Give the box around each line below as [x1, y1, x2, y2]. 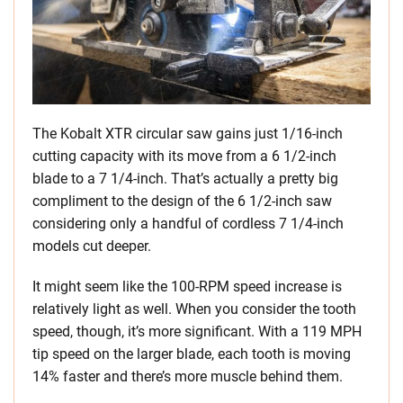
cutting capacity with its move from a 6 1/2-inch [32, 148, 336, 166]
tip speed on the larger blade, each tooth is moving [32, 345, 351, 363]
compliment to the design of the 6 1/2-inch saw [32, 193, 332, 210]
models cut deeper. [32, 237, 151, 255]
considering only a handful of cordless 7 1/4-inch [32, 215, 344, 233]
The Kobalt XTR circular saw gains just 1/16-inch [32, 125, 343, 143]
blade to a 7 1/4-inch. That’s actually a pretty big [32, 170, 338, 188]
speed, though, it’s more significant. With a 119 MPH [32, 323, 362, 341]
